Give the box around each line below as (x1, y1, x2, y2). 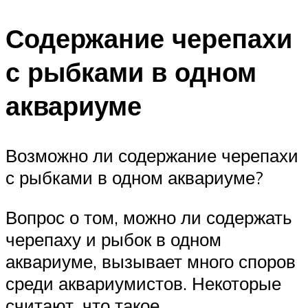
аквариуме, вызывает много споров (5, 250, 296, 272)
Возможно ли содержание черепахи (5, 144, 298, 167)
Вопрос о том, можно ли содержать (5, 206, 292, 228)
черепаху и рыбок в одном (5, 228, 221, 250)
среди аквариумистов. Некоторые (5, 272, 281, 294)
